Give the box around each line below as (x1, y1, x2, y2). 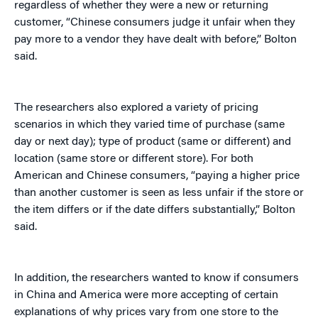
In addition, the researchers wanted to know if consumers (14, 273, 299, 284)
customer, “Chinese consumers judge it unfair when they (14, 17, 295, 28)
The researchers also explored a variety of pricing (14, 102, 258, 114)
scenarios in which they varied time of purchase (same (14, 119, 285, 131)
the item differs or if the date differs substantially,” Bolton (14, 204, 295, 216)
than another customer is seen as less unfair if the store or (14, 187, 304, 199)
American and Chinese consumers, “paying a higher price (14, 170, 300, 182)
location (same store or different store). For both (14, 153, 253, 165)
